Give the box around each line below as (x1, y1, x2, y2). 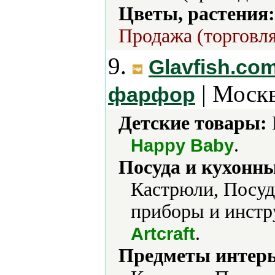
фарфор (108, 83, 195, 106)
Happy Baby (131, 135, 234, 155)
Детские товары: (118, 112, 267, 134)
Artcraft (131, 223, 195, 244)
